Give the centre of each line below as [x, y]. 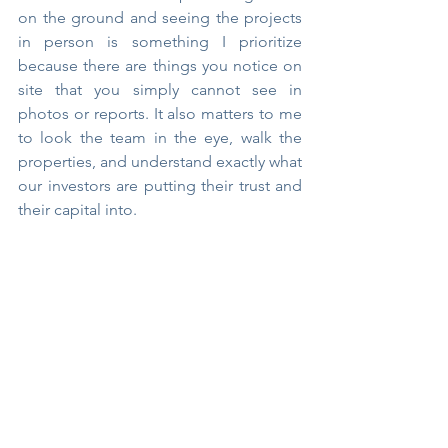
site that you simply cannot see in [160, 90]
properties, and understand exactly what [160, 162]
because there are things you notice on [160, 66]
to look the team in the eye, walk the [160, 138]
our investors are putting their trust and [160, 186]
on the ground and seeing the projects [160, 18]
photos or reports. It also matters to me [160, 114]
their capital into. [77, 210]
